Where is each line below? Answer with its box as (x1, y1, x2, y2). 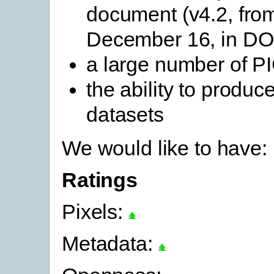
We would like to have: (62, 136, 267, 160)
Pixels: (62, 200, 128, 224)
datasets (86, 102, 164, 126)
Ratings (62, 168, 138, 191)
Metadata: (62, 232, 158, 256)
